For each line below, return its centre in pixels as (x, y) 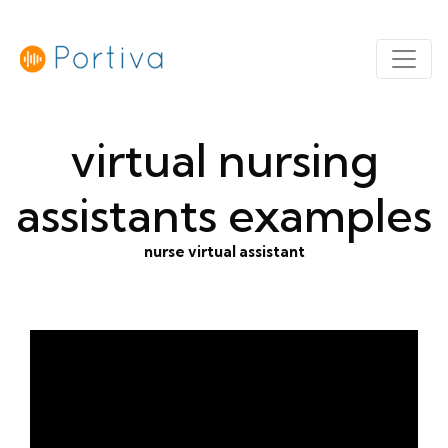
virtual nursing (224, 160)
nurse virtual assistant (224, 251)
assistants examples (224, 215)
